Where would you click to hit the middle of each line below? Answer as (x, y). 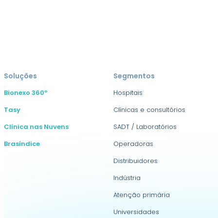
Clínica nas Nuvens (36, 127)
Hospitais (128, 93)
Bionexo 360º (26, 93)
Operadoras (133, 144)
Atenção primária (141, 195)
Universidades (136, 212)
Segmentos (134, 76)
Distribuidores (135, 161)
